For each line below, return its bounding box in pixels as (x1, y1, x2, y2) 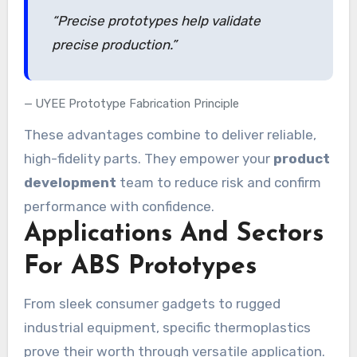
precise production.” (51, 36, 177, 53)
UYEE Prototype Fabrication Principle (35, 96, 239, 111)
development (23, 174, 116, 190)
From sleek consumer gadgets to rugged (23, 295, 280, 312)
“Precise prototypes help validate (51, 12, 261, 29)
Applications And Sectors (23, 221, 324, 247)
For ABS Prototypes (23, 253, 257, 280)
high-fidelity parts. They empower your (23, 150, 273, 167)
